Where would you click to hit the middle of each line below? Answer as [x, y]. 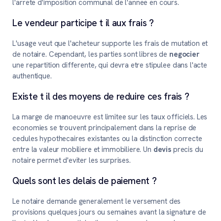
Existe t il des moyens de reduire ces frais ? [101, 97]
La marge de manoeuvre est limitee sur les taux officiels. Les [110, 117]
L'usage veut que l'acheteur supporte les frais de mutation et [110, 44]
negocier [184, 55]
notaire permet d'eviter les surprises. [72, 161]
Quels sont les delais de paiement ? [85, 181]
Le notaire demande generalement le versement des [97, 202]
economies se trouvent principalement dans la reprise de [105, 128]
